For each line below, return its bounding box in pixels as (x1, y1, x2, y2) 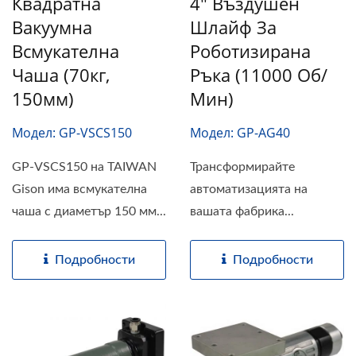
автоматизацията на (190, 182, 308, 195)
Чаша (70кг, (12, 62, 110, 87)
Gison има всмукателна (12, 182, 147, 195)
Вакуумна (12, 14, 92, 39)
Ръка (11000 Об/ (190, 62, 327, 87)
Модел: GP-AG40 (190, 123, 290, 141)
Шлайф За (190, 14, 277, 39)
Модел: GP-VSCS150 (12, 123, 132, 141)
